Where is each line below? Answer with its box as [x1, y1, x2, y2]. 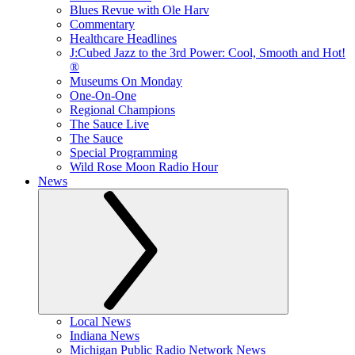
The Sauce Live [70, 117, 149, 131]
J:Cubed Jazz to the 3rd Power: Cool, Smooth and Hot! [70, 46, 345, 59]
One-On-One [70, 89, 136, 102]
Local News [70, 315, 131, 328]
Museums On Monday [70, 74, 182, 88]
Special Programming [70, 146, 177, 159]
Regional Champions [70, 103, 175, 116]
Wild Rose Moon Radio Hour [70, 160, 218, 174]
